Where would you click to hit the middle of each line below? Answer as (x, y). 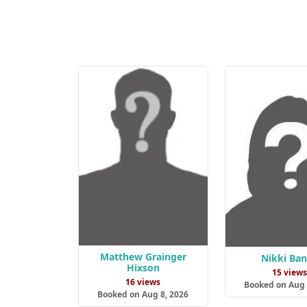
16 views (143, 282)
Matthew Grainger (143, 257)
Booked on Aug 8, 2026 (143, 295)
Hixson (143, 268)
